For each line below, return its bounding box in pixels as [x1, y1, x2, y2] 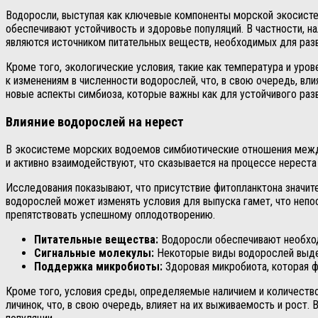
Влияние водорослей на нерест [6, 114, 184, 130]
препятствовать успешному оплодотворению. [6, 208, 215, 222]
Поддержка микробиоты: [34, 260, 163, 274]
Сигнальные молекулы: [34, 246, 154, 261]
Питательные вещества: [34, 233, 158, 247]
